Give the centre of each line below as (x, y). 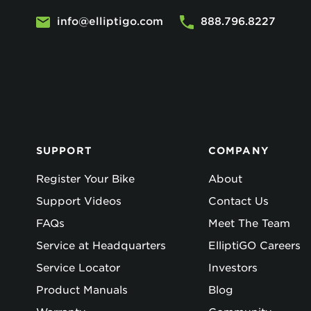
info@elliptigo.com (110, 22)
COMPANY (239, 151)
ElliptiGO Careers (254, 246)
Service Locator (78, 268)
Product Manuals (82, 291)
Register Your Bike (85, 179)
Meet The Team (249, 224)
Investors (233, 268)
